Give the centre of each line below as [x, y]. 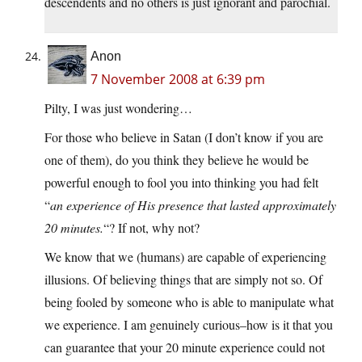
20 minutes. [74, 228]
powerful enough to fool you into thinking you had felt [181, 183]
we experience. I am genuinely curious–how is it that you [189, 325]
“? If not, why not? [152, 228]
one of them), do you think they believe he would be [177, 160]
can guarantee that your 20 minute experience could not [185, 347]
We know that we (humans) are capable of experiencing [185, 257]
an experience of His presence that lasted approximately [193, 205]
